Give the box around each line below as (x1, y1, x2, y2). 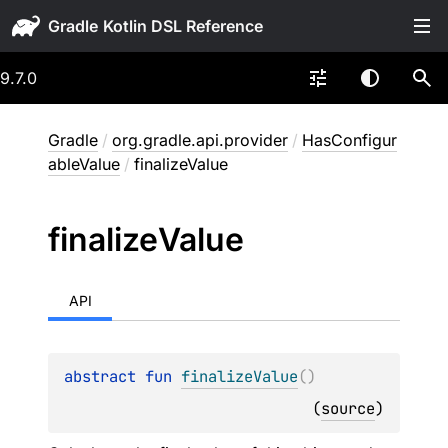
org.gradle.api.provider (112, 130, 288, 150)
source (321, 398, 375, 419)
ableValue (48, 154, 120, 174)
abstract (64, 366, 145, 387)
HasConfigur (302, 130, 397, 150)
